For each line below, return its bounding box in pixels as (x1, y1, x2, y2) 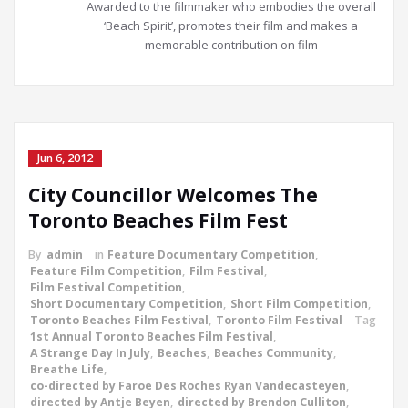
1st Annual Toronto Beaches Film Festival (30, 328, 273, 344)
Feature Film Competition (30, 262, 182, 279)
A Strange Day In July (30, 344, 150, 361)
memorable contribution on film (144, 36, 318, 53)
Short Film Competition (230, 295, 368, 311)
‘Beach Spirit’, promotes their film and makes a (104, 16, 359, 34)
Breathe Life (30, 361, 104, 377)
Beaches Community (214, 344, 333, 361)
